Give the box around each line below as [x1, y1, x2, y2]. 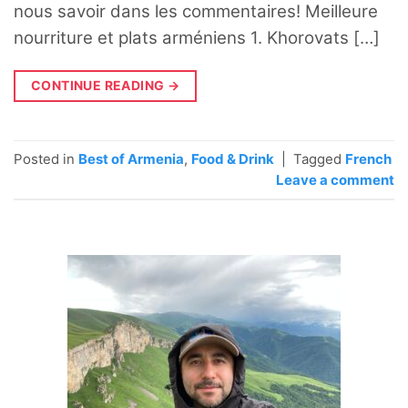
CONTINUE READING [30, 77, 168, 94]
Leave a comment [276, 170, 394, 189]
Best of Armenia [78, 149, 184, 168]
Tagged [293, 149, 345, 168]
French [345, 149, 392, 168]
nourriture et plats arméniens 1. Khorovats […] [14, 27, 380, 49]
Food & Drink [191, 149, 274, 168]
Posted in [14, 149, 78, 168]
